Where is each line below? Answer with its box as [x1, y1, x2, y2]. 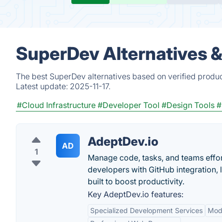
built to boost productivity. [88, 176, 184, 186]
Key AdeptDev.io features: [88, 189, 183, 199]
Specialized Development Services [90, 206, 203, 215]
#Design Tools [162, 100, 215, 110]
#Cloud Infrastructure [17, 100, 96, 110]
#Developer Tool [98, 100, 160, 110]
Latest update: [16, 81, 70, 91]
